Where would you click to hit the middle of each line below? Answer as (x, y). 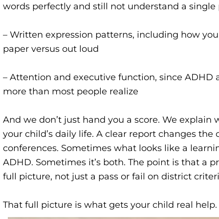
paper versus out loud (51, 49)
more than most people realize (71, 91)
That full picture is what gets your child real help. (110, 205)
